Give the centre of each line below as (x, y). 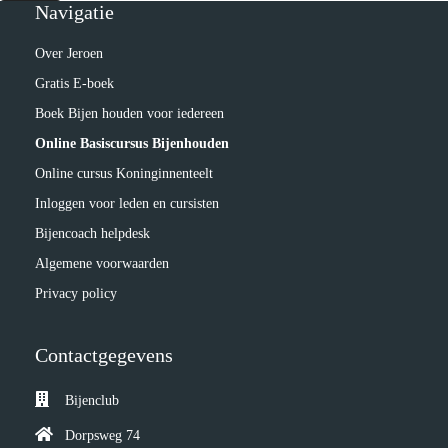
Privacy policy (76, 293)
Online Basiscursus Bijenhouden (132, 143)
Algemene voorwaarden (102, 263)
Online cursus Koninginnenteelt (124, 173)
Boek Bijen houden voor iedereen (129, 113)
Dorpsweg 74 (102, 435)
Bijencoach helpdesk (92, 233)
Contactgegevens (104, 355)
